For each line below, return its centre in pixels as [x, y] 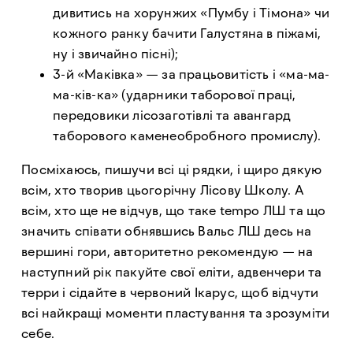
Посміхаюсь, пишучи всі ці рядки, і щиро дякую [172, 169]
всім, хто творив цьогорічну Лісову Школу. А [163, 190]
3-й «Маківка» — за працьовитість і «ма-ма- [191, 74]
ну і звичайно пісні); [116, 54]
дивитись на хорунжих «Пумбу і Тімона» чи [191, 13]
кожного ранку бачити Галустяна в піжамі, [187, 33]
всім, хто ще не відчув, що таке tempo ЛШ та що [174, 210]
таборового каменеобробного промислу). [187, 136]
